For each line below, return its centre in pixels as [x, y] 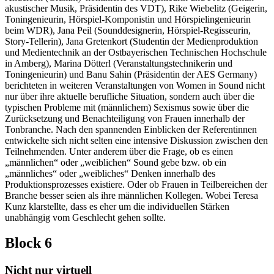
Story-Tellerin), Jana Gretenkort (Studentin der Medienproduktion [131, 41]
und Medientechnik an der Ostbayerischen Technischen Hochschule [136, 52]
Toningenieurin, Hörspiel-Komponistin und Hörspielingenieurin [128, 19]
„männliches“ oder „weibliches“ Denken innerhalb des [110, 173]
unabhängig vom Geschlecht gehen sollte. [85, 217]
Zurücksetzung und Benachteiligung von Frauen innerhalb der [125, 118]
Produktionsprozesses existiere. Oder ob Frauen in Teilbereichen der [136, 184]
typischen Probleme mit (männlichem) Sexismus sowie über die [127, 107]
